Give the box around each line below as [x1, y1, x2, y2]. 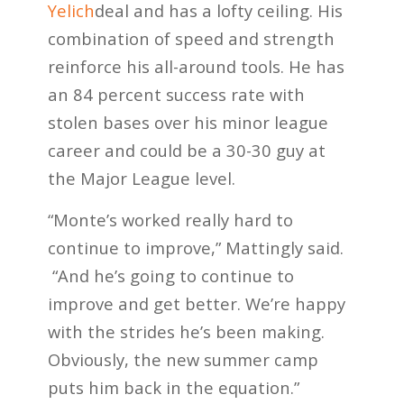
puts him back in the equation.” [47, 376, 299, 399]
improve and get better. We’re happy [47, 292, 345, 316]
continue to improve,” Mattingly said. [47, 236, 344, 260]
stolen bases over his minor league [47, 110, 328, 133]
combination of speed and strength [47, 26, 335, 50]
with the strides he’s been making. [47, 320, 325, 344]
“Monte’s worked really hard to [47, 208, 293, 232]
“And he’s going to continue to [47, 264, 294, 288]
